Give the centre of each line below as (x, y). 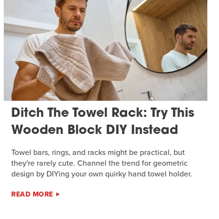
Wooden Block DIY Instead (95, 131)
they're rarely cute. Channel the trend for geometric (100, 163)
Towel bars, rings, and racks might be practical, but (98, 153)
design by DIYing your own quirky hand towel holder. (102, 174)
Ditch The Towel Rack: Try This (103, 114)
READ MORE (32, 195)
